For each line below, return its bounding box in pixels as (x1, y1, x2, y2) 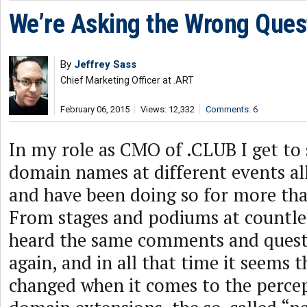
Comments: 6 (206, 104, 258, 114)
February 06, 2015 (60, 104, 130, 114)
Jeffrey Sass (74, 58, 136, 71)
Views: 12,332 (140, 104, 195, 114)
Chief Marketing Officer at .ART (60, 75, 194, 86)
